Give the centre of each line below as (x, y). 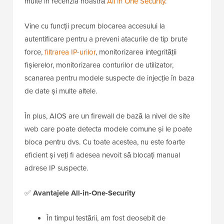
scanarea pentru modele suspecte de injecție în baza (109, 78)
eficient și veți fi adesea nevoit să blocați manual (102, 155)
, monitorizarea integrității (136, 52)
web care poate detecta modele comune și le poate (108, 129)
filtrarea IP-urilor (70, 52)
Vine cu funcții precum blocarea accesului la (95, 26)
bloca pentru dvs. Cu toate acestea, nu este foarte (105, 142)
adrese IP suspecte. (56, 168)
